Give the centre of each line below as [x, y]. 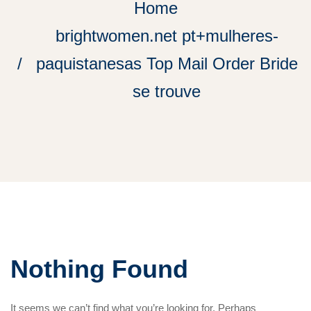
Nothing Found [99, 269]
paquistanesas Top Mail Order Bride [167, 64]
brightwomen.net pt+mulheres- [167, 36]
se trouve [167, 91]
